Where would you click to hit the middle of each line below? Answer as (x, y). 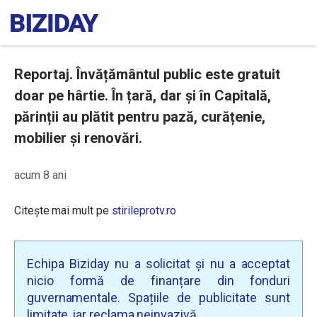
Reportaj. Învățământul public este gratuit (147, 74)
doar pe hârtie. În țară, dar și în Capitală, (143, 96)
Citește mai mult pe (63, 211)
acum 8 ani (40, 175)
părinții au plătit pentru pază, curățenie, (140, 117)
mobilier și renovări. (78, 138)
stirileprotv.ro (144, 211)
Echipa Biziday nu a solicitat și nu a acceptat (158, 264)
